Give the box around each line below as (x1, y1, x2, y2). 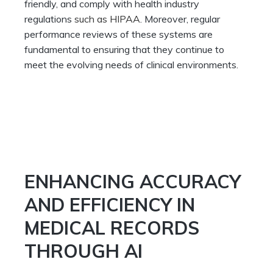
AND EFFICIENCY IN (24, 193, 195, 217)
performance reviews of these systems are (24, 28, 213, 41)
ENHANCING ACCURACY (24, 170, 241, 194)
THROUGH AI (24, 239, 143, 263)
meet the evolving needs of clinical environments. (24, 58, 238, 71)
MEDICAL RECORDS (24, 216, 199, 240)
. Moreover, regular (140, 13, 220, 26)
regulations (24, 13, 74, 26)
